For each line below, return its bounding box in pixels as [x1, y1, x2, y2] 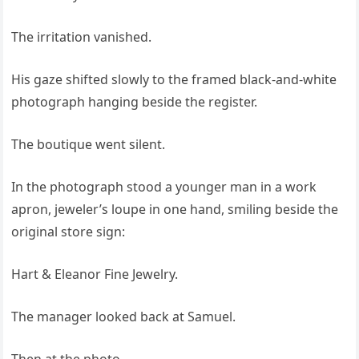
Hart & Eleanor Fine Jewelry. [11, 265, 179, 284]
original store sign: [11, 223, 126, 241]
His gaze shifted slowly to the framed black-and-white [11, 71, 337, 89]
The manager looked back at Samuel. [11, 308, 236, 326]
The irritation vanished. [11, 28, 152, 46]
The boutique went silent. [11, 135, 166, 154]
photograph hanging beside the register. [11, 93, 258, 111]
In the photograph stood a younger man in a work [11, 178, 317, 196]
